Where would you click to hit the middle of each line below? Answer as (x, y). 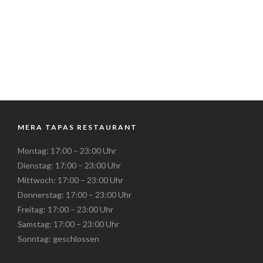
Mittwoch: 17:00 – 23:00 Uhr (70, 180)
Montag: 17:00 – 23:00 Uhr (67, 151)
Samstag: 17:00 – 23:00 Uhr (68, 224)
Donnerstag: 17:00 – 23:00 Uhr (75, 195)
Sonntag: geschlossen (58, 239)
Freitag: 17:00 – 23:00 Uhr (65, 209)
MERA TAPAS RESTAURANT (77, 127)
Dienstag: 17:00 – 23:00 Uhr (69, 165)
